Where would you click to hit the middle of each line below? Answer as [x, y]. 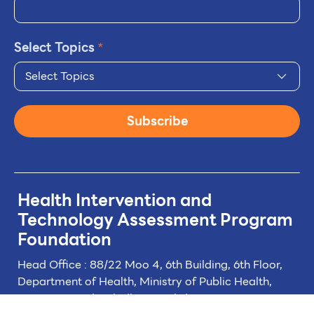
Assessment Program [205, 220]
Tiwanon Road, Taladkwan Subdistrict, [121, 299]
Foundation [64, 240]
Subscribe [157, 121]
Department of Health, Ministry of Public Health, [145, 282]
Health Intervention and [115, 201]
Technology [67, 220]
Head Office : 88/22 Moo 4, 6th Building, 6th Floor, [150, 265]
